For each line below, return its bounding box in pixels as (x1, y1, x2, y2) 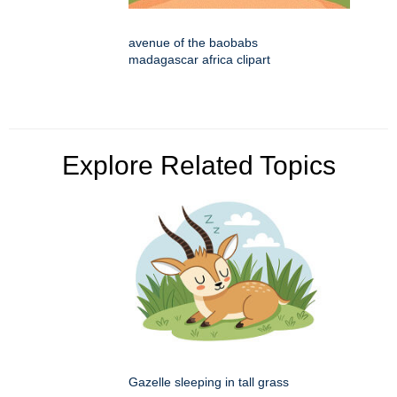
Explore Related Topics (61, 151, 336, 181)
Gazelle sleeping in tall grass (128, 375, 289, 390)
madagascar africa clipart (128, 52, 270, 67)
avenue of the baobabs (128, 35, 258, 51)
